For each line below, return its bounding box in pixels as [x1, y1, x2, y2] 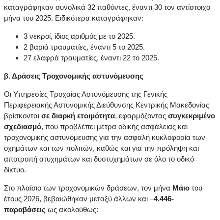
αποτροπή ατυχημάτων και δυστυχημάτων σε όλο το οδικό [4, 155, 194, 164]
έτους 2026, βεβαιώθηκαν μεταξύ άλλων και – [4, 194, 154, 203]
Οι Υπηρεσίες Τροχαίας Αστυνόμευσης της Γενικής [4, 90, 167, 99]
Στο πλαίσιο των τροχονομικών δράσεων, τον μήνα [4, 184, 172, 192]
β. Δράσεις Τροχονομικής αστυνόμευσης [4, 72, 145, 81]
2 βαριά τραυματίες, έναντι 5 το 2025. [24, 43, 145, 52]
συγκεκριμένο [168, 111, 215, 120]
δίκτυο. [4, 165, 26, 174]
